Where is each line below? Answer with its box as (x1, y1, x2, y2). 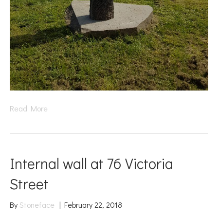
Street (10, 174, 49, 193)
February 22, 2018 (64, 199, 122, 210)
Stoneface (19, 199, 54, 210)
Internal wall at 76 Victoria (10, 153, 173, 173)
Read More (10, 103, 48, 113)
